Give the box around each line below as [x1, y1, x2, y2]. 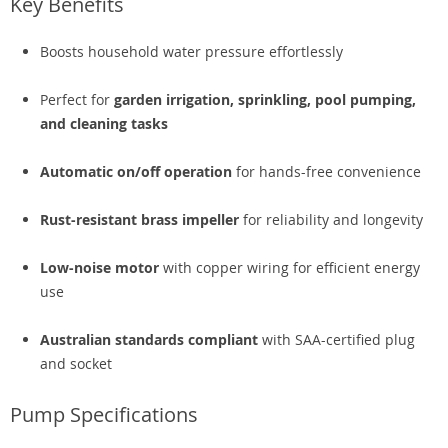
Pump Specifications [10, 401, 198, 428]
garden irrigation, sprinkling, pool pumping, [114, 90, 416, 109]
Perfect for [40, 90, 114, 109]
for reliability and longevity [239, 210, 423, 229]
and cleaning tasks [40, 114, 168, 133]
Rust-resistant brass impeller [40, 210, 239, 229]
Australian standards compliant [40, 330, 258, 349]
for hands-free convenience [232, 162, 421, 181]
